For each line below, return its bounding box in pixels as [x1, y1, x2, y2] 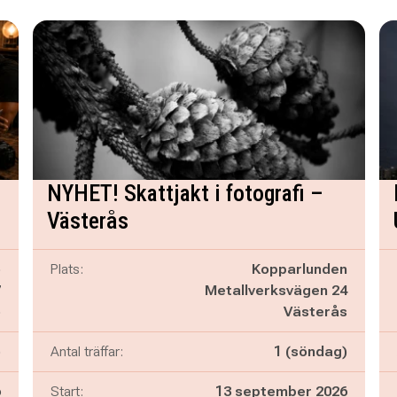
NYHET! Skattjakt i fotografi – [46, 180, 323, 206]
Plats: [50, 261, 83, 277]
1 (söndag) [273, 343, 347, 360]
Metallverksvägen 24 [204, 282, 347, 299]
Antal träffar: [50, 343, 123, 360]
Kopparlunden [251, 261, 347, 277]
